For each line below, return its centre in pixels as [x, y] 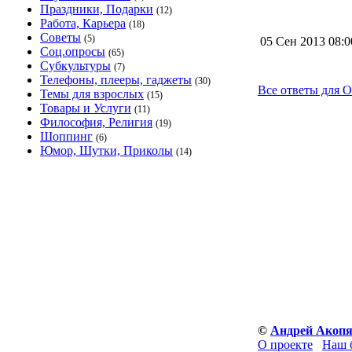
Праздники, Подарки [97, 9]
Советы [60, 37]
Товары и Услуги [86, 108]
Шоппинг [66, 136]
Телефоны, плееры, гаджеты [116, 80]
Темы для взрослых [92, 94]
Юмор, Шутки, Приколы [106, 150]
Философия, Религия [96, 122]
